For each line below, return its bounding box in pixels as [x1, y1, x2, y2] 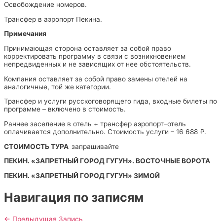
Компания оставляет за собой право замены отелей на [4, 74, 187, 83]
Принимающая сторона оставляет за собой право [4, 44, 171, 52]
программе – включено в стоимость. [4, 105, 126, 113]
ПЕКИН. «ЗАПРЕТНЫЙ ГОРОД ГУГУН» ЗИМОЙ [4, 172, 160, 180]
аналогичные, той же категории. [4, 82, 111, 91]
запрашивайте [72, 142, 121, 150]
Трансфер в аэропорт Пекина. [4, 15, 102, 23]
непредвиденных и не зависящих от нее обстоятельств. [4, 60, 191, 68]
